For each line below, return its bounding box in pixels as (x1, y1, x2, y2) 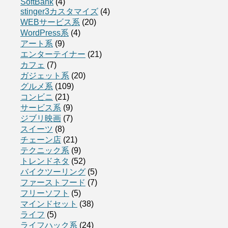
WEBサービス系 (20, 17, 80, 26)
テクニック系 (20, 146, 69, 155)
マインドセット (20, 199, 77, 208)
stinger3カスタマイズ (20, 7, 98, 16)
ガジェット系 (20, 71, 69, 80)
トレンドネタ (20, 156, 69, 165)
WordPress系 (20, 28, 69, 37)
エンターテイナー (20, 49, 85, 59)
